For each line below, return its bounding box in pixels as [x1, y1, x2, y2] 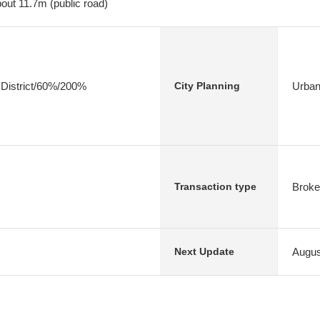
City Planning [174, 80, 240, 91]
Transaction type [174, 181, 256, 192]
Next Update [174, 246, 234, 257]
